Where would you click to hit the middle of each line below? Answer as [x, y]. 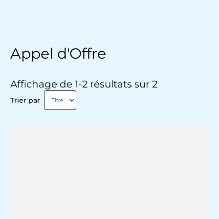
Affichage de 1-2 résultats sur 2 [84, 84]
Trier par [25, 100]
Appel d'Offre [58, 54]
